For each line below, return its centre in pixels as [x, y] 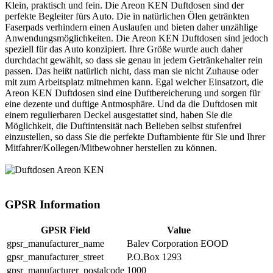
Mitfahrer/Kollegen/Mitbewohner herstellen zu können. [111, 148]
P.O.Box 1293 [154, 257]
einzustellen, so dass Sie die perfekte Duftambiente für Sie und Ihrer [135, 137]
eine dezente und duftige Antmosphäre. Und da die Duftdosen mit [131, 104]
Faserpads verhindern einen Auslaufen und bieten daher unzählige [131, 27]
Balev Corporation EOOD [178, 243]
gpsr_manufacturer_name [55, 243]
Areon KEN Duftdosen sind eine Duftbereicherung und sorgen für [133, 93]
